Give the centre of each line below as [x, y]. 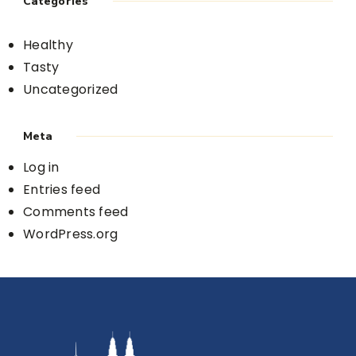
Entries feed [62, 190]
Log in [41, 168]
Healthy [48, 45]
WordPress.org [71, 234]
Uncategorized [71, 90]
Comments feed [76, 212]
